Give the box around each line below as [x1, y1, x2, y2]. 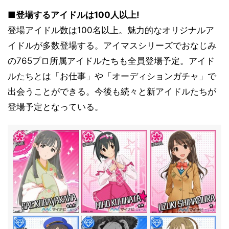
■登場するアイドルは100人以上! [8, 10, 140, 20]
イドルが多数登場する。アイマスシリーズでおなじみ [8, 40, 216, 51]
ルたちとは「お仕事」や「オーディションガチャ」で [8, 71, 216, 81]
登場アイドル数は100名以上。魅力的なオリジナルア [8, 25, 214, 35]
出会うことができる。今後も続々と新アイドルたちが [8, 86, 216, 97]
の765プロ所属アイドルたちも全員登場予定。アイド [8, 56, 215, 66]
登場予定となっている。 [8, 102, 103, 112]
